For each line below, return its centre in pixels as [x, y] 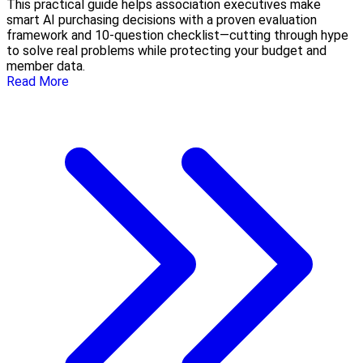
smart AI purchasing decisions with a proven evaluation [162, 19]
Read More [38, 81]
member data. [46, 66]
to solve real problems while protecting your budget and [167, 50]
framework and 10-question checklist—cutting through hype [177, 35]
